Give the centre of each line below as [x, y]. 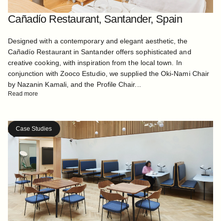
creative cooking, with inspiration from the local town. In [95, 62]
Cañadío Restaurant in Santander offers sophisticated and [99, 52]
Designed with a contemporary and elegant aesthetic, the [98, 41]
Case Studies [34, 129]
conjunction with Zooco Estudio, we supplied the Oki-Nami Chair [109, 73]
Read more [23, 93]
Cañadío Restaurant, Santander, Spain [95, 19]
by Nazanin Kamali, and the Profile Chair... [74, 84]
